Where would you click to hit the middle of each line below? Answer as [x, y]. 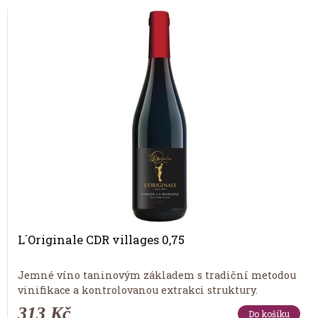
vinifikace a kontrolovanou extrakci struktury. [138, 290]
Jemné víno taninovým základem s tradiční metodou [157, 275]
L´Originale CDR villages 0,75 [101, 239]
